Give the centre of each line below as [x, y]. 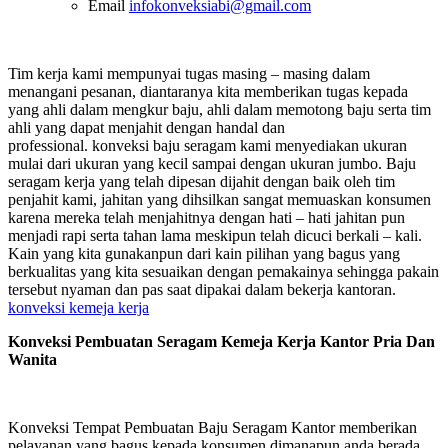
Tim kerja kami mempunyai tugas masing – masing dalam [189, 73]
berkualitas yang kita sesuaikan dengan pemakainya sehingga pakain [223, 271]
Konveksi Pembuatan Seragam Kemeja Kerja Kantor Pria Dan [221, 341]
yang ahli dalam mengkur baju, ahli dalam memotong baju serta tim [219, 109]
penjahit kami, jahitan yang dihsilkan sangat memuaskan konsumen [219, 199]
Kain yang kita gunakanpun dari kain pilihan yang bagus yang [204, 253]
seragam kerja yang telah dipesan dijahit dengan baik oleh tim [201, 181]
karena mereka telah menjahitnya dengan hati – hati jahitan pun [206, 217]
